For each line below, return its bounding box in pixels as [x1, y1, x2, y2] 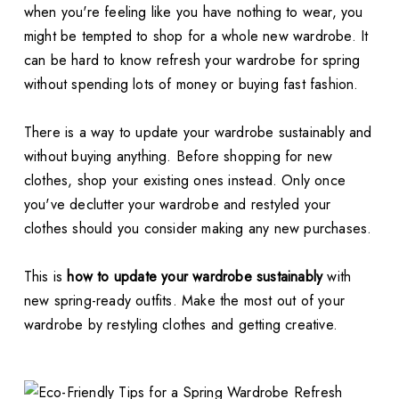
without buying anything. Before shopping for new [23, 145, 333, 167]
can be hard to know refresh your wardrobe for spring [23, 49, 361, 70]
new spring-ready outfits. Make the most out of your [23, 289, 346, 311]
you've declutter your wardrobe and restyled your [23, 193, 331, 215]
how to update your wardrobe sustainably [67, 265, 323, 287]
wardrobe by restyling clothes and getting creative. [23, 313, 338, 335]
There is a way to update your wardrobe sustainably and [23, 121, 372, 142]
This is [23, 265, 68, 287]
